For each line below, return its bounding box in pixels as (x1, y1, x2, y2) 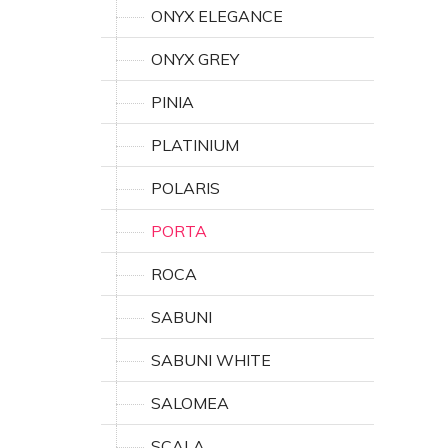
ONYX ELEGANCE (151, 6, 283, 26)
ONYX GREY (151, 49, 239, 69)
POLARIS (151, 178, 220, 198)
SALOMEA (151, 393, 229, 413)
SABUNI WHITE (151, 350, 271, 370)
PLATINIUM (151, 135, 239, 155)
